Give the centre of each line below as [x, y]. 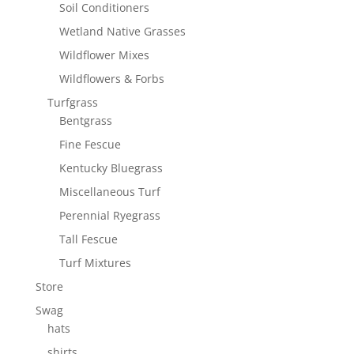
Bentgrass [85, 121]
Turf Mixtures [95, 263]
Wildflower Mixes [104, 55]
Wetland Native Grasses [122, 32]
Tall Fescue [88, 239]
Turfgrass [72, 103]
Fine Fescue [90, 145]
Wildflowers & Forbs [111, 79]
